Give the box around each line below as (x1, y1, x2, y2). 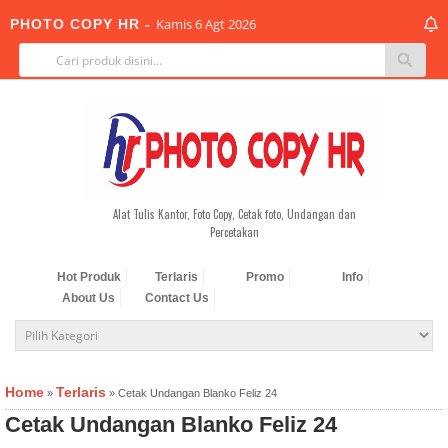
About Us (62, 291, 116, 305)
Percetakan (209, 224, 259, 240)
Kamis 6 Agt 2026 (156, 15, 256, 33)
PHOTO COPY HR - (10, 16, 156, 32)
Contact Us (144, 291, 209, 305)
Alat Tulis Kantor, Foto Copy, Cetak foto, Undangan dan (112, 206, 356, 222)
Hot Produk (56, 270, 121, 284)
